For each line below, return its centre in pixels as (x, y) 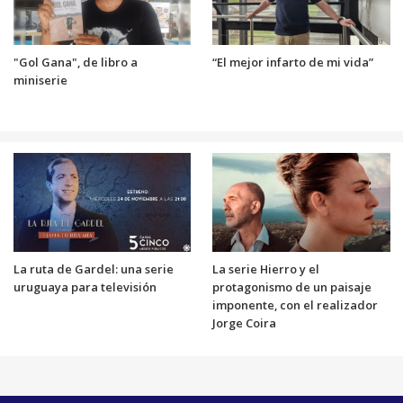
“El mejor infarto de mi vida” (293, 63)
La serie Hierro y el (266, 269)
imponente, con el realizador (295, 305)
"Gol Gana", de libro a (75, 63)
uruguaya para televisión (85, 287)
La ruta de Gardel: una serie (93, 269)
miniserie (40, 81)
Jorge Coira (244, 323)
